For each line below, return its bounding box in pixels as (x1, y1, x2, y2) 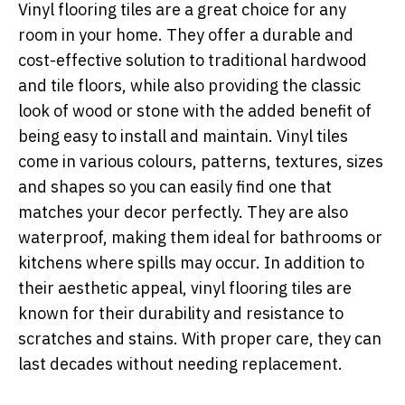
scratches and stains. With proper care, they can (18, 328, 381, 350)
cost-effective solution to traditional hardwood (18, 50, 367, 71)
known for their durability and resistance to (18, 303, 344, 325)
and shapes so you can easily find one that (18, 176, 332, 198)
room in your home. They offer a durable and (18, 24, 353, 46)
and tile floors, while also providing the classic (18, 75, 361, 97)
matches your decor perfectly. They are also (18, 202, 348, 223)
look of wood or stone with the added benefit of (18, 100, 372, 122)
